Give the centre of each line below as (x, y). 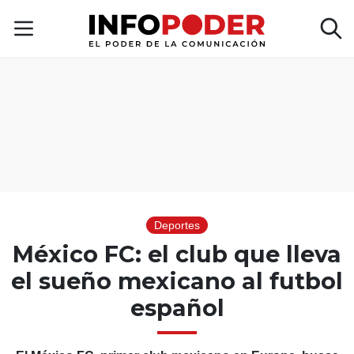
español (177, 308)
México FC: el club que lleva (177, 254)
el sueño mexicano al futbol (177, 281)
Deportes (177, 225)
